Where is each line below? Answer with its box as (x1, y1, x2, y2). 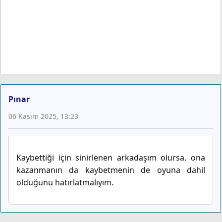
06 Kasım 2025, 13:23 (8, 111, 78, 121)
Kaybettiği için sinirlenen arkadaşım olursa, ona (16, 152, 205, 164)
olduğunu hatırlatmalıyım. (16, 177, 113, 188)
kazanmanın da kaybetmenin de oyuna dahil (16, 165, 205, 176)
